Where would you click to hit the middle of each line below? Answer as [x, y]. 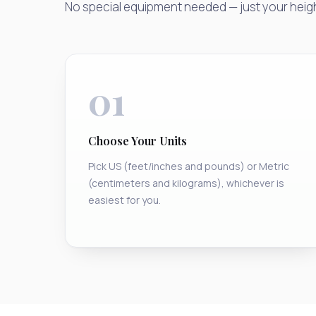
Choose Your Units [138, 141]
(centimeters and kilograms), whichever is [186, 183]
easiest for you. [124, 200]
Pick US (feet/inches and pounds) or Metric [189, 166]
